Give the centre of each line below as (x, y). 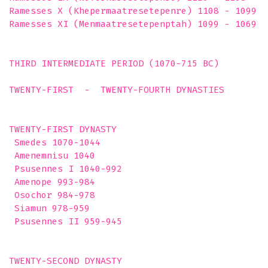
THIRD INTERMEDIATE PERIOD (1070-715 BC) (114, 63)
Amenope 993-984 (52, 182)
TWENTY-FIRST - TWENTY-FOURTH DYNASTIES (117, 90)
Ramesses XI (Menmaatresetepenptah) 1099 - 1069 (133, 24)
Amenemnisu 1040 (52, 156)
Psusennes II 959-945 (66, 221)
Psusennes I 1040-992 (66, 169)
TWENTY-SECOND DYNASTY (66, 261)
